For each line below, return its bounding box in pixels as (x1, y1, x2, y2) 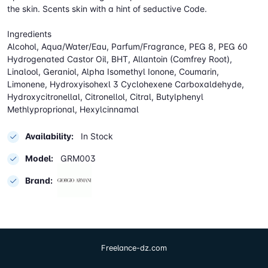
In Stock (78, 131, 113, 142)
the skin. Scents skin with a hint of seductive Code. (7, 4, 207, 14)
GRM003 (58, 153, 96, 164)
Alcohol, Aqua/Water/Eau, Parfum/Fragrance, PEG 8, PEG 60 (7, 41, 248, 52)
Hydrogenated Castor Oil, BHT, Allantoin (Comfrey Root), (7, 54, 232, 65)
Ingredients (7, 29, 51, 39)
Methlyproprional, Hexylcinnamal (7, 104, 139, 115)
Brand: (25, 175, 53, 186)
